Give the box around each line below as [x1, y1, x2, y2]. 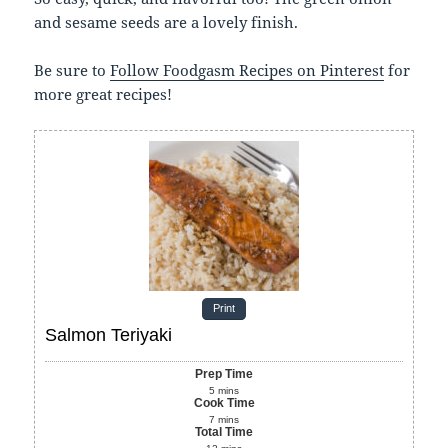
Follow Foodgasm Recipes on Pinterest [110, 60, 385, 81]
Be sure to [34, 60, 111, 81]
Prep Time [195, 367, 253, 382]
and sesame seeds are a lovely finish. [34, 12, 299, 33]
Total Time [195, 425, 253, 440]
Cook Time [193, 396, 255, 411]
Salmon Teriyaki [45, 325, 173, 346]
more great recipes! [34, 84, 173, 105]
